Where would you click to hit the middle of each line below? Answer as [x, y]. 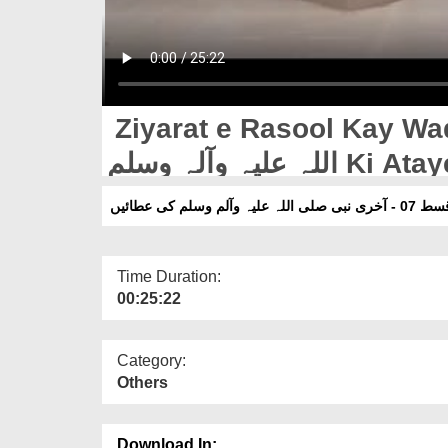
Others [142, 382]
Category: [151, 360]
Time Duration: [169, 276]
